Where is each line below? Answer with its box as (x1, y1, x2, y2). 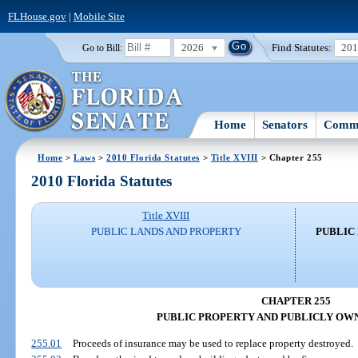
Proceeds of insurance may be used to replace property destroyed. (72, 337, 353, 350)
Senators (262, 117, 308, 131)
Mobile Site (73, 10, 125, 22)
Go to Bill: (82, 42, 122, 53)
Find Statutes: (272, 41, 332, 54)
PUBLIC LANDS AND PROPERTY (90, 225, 241, 238)
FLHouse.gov (7, 10, 66, 22)
